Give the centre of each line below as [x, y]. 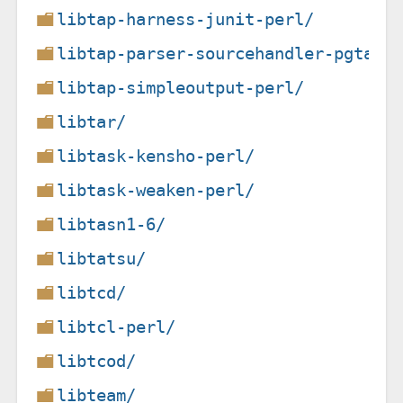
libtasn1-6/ [112, 224]
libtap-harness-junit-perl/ [186, 19]
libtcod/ [97, 361]
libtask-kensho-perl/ [156, 156]
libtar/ [92, 121]
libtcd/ [92, 292]
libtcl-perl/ [116, 327]
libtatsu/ [102, 258]
